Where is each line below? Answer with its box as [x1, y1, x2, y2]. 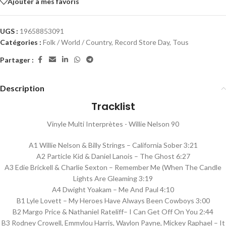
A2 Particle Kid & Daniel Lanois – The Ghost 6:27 [36, 152, 190, 160]
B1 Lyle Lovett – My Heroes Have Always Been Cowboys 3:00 [16, 196, 210, 205]
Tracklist [91, 99, 135, 114]
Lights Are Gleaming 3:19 [73, 174, 153, 183]
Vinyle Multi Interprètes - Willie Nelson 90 [47, 120, 179, 128]
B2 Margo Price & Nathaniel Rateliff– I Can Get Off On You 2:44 [13, 207, 213, 216]
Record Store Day [115, 38, 169, 46]
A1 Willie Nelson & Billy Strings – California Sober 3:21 [28, 141, 198, 149]
